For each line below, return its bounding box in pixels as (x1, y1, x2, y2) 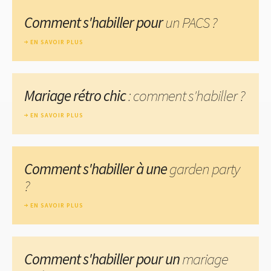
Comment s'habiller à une (24, 158, 169, 178)
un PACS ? (165, 12, 217, 32)
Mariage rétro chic (24, 85, 126, 105)
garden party (169, 158, 240, 178)
